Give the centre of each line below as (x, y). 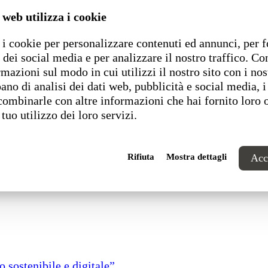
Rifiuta (141, 157)
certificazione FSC (134, 38)
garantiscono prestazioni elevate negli (104, 23)
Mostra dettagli (197, 157)
